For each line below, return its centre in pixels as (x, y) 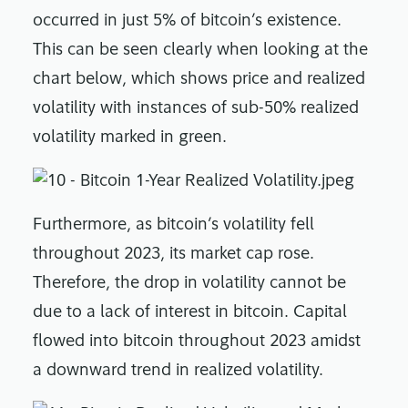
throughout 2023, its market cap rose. (173, 255)
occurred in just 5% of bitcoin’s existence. (187, 22)
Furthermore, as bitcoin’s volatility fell (173, 226)
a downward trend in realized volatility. (180, 372)
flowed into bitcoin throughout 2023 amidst (197, 342)
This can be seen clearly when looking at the (200, 51)
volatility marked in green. (130, 138)
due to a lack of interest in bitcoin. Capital (190, 313)
